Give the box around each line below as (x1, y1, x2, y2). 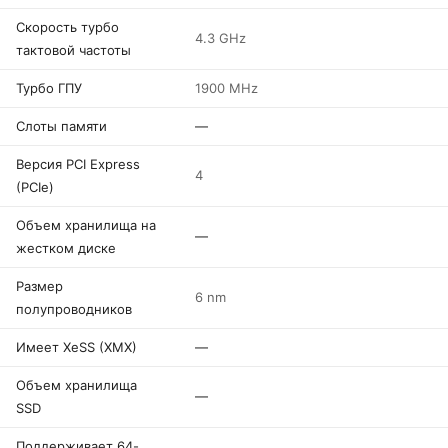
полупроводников (16, 301, 132, 317)
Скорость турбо (16, 19, 119, 35)
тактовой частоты (16, 42, 131, 58)
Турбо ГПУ (16, 80, 82, 96)
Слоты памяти (16, 118, 107, 134)
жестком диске (16, 240, 116, 256)
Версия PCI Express (16, 156, 140, 172)
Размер (16, 278, 63, 294)
